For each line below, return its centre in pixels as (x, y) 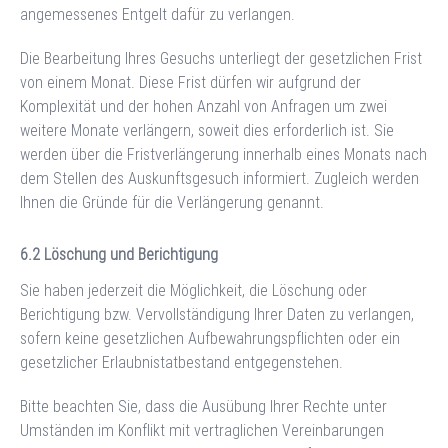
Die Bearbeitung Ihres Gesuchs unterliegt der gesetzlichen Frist (221, 58)
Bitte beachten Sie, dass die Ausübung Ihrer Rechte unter (203, 406)
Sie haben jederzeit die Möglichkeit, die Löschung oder (193, 290)
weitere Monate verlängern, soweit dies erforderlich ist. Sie (207, 130)
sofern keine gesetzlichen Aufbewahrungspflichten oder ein (210, 338)
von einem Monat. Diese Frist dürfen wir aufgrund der (190, 82)
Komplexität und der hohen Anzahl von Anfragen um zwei (203, 106)
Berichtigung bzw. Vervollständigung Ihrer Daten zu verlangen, (217, 314)
